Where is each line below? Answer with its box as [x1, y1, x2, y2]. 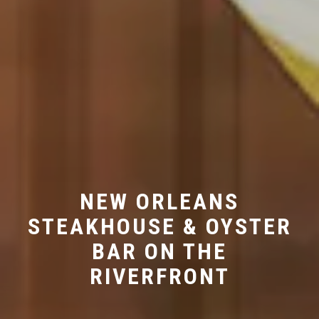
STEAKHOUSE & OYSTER [27, 212, 292, 240]
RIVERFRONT [89, 262, 230, 290]
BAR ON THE [92, 237, 227, 265]
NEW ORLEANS [80, 187, 239, 215]
